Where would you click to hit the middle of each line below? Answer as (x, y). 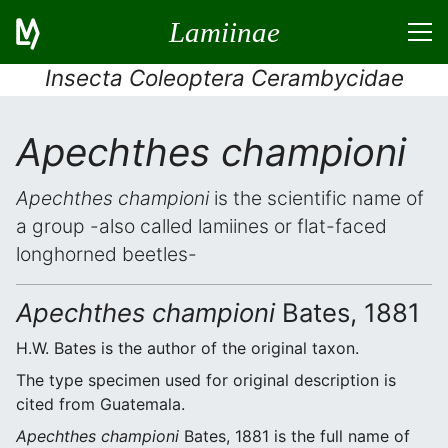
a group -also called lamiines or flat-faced (201, 226)
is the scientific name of (316, 198)
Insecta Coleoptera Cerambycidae (224, 77)
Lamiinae (224, 31)
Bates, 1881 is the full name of (294, 436)
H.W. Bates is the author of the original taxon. (187, 348)
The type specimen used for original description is (206, 380)
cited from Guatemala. (100, 404)
